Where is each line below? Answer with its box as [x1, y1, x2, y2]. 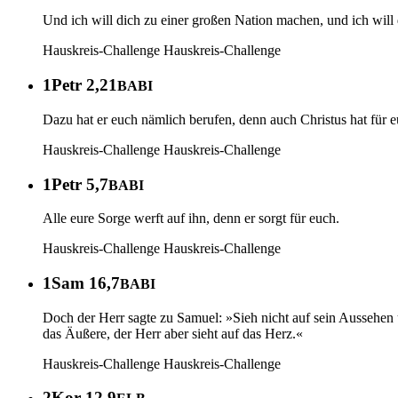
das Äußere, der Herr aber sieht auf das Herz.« [43, 325, 303, 341]
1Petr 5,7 [43, 174, 108, 194]
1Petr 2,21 [43, 76, 117, 95]
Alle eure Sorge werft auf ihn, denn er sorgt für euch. [43, 211, 339, 227]
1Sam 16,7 [43, 273, 120, 292]
